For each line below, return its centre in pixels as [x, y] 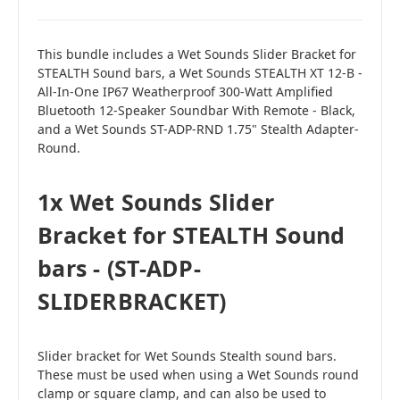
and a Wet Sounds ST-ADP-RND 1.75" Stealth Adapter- [198, 129]
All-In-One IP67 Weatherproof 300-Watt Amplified [185, 92]
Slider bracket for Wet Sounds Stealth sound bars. [187, 356]
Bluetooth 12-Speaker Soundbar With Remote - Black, [196, 111]
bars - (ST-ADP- [119, 268]
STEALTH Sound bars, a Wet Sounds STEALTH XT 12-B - [200, 73]
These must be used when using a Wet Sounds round [198, 375]
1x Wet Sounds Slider [156, 202]
